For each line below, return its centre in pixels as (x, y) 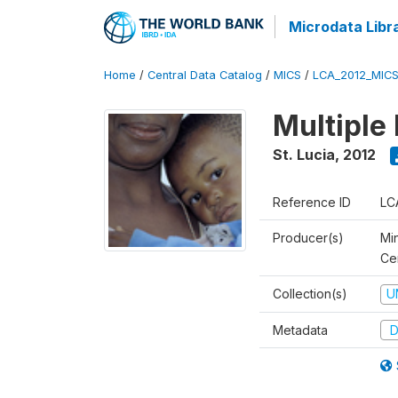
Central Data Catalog (205, 75)
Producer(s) (308, 238)
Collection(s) (310, 294)
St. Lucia (304, 155)
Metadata (300, 330)
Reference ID (312, 202)
